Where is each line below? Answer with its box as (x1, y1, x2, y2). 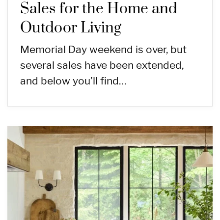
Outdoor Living (20, 19, 122, 38)
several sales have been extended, (20, 59, 184, 72)
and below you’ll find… (20, 75, 127, 87)
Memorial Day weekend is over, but (20, 43, 187, 56)
